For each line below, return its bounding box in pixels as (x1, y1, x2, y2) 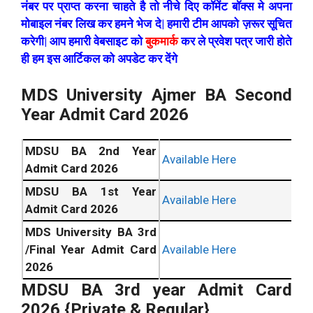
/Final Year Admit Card (25, 242, 156, 257)
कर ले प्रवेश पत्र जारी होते (178, 34, 292, 48)
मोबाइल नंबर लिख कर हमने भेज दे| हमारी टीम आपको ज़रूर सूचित (21, 16, 292, 31)
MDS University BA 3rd (25, 225, 156, 240)
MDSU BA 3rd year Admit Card (21, 280, 292, 300)
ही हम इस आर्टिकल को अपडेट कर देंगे (21, 51, 177, 66)
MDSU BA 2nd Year (25, 144, 156, 159)
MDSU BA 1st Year (25, 184, 156, 199)
